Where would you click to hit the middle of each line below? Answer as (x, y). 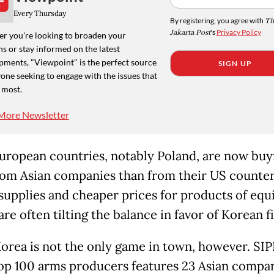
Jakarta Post (190, 32)
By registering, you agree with (217, 20)
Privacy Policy (239, 32)
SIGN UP (235, 63)
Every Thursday (39, 13)
